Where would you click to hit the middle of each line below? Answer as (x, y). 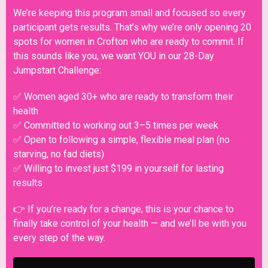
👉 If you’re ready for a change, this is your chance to (124, 209)
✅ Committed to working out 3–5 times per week (116, 125)
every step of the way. (59, 238)
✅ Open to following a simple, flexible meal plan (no (121, 140)
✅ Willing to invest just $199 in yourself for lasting (118, 168)
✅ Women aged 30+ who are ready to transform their (123, 97)
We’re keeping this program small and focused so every (130, 13)
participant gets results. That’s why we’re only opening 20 (132, 27)
